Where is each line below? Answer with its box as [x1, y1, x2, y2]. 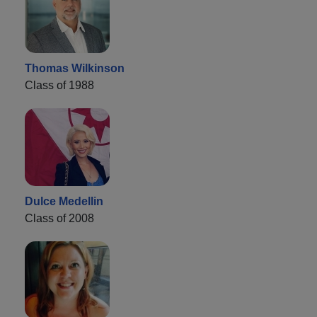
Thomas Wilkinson [25, 62, 125, 75]
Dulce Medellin [25, 195, 103, 208]
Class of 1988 [25, 79, 94, 92]
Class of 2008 [25, 212, 94, 225]
